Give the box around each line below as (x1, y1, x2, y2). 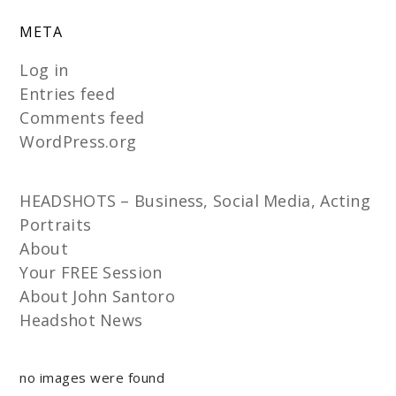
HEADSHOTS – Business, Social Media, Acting (19, 190, 371, 212)
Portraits (19, 214, 92, 236)
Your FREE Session (19, 262, 163, 284)
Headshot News (19, 309, 143, 331)
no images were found (19, 369, 165, 387)
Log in (19, 59, 69, 81)
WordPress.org (19, 131, 137, 153)
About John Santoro (19, 286, 175, 308)
